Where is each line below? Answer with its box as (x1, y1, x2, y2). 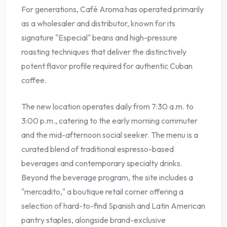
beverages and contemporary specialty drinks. (21, 158, 182, 169)
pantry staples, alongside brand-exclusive (21, 215, 166, 225)
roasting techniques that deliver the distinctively (21, 47, 186, 57)
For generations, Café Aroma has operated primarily (21, 4, 204, 15)
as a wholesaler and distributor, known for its (21, 18, 175, 29)
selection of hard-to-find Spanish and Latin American (21, 201, 205, 211)
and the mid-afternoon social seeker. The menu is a (21, 130, 198, 140)
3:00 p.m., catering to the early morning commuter (21, 116, 198, 126)
